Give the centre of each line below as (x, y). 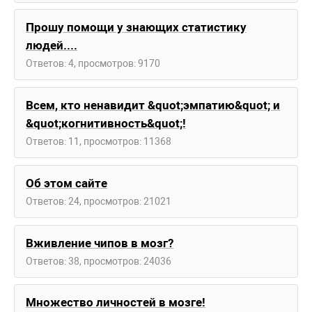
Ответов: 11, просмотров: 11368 (99, 142)
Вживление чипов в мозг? (100, 243)
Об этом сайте (67, 183)
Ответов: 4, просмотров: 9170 (93, 64)
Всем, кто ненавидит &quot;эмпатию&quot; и (153, 106)
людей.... (52, 46)
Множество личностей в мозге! (116, 303)
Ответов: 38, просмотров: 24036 (99, 261)
